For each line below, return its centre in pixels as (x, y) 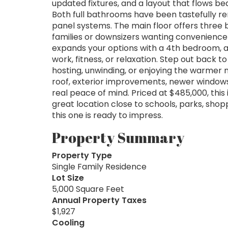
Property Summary (118, 137)
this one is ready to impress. (107, 115)
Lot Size (68, 178)
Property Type (82, 155)
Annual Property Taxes (99, 200)
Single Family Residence (99, 166)
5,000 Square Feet (88, 189)
